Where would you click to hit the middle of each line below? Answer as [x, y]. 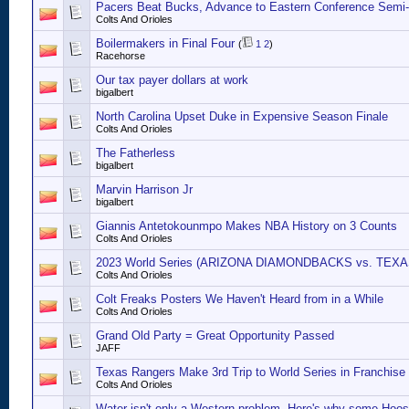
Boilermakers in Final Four [165, 43]
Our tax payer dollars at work [172, 80]
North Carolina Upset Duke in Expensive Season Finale [242, 116]
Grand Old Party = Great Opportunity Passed [215, 336]
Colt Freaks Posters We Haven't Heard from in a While [240, 299]
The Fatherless [136, 153]
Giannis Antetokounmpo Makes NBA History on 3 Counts [246, 226]
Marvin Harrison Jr [144, 189]
